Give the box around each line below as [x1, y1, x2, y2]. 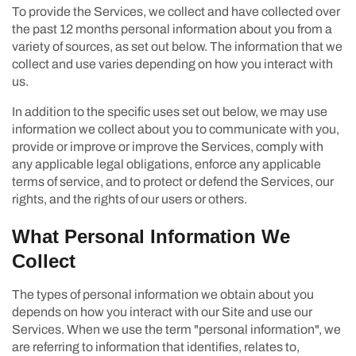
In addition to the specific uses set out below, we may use [12, 104, 327, 118]
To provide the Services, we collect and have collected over [12, 4, 340, 18]
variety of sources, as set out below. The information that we [12, 39, 342, 53]
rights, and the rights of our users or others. [12, 192, 247, 206]
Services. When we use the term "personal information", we [12, 322, 341, 336]
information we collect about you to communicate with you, [12, 122, 339, 136]
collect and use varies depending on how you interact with [12, 56, 333, 71]
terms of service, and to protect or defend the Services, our [12, 174, 334, 188]
